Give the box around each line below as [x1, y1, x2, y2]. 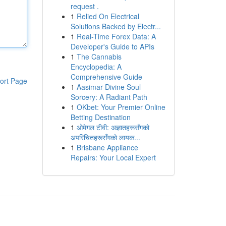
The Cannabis [76, 51, 122, 62]
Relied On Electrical [76, 11, 139, 21]
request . [70, 1, 99, 11]
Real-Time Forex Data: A [76, 31, 156, 41]
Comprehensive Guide [70, 72, 142, 82]
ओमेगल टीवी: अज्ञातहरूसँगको [76, 122, 149, 132]
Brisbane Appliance [76, 142, 138, 152]
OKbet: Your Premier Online [76, 102, 165, 112]
